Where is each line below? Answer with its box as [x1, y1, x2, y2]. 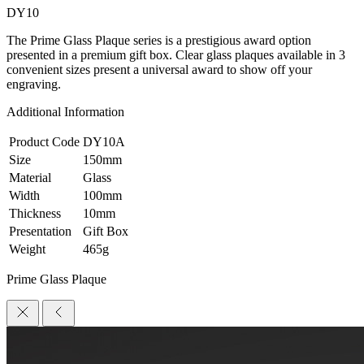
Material [9, 170, 51, 184]
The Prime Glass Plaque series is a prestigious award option [6, 32, 311, 47]
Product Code [9, 134, 80, 149]
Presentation [9, 223, 71, 238]
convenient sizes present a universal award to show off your [6, 62, 312, 76]
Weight [9, 241, 45, 256]
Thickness [9, 206, 61, 220]
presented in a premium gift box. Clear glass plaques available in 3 [6, 47, 345, 62]
